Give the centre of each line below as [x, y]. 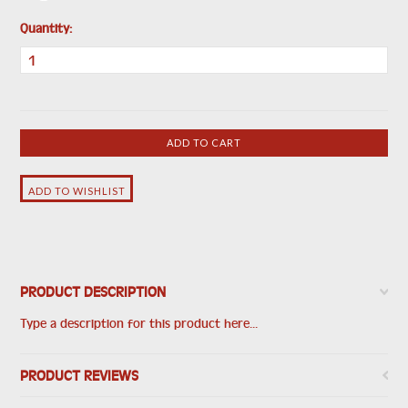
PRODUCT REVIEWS [80, 375]
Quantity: [46, 28]
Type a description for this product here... [139, 323]
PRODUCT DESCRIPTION [93, 291]
